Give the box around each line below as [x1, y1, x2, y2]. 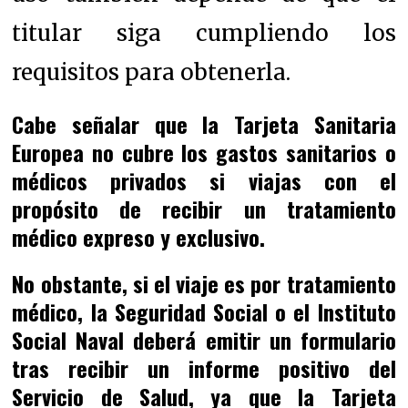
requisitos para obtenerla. [12, 57, 291, 87]
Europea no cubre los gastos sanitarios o [12, 135, 396, 168]
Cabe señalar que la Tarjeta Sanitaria [12, 107, 396, 140]
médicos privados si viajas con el [12, 163, 396, 197]
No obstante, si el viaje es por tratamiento [12, 266, 396, 300]
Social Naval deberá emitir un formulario [12, 322, 396, 356]
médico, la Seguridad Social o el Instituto [12, 294, 396, 328]
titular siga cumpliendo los [12, 18, 396, 47]
